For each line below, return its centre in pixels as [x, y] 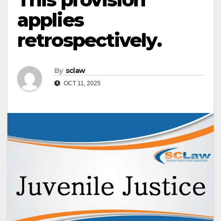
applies [50, 20]
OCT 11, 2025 [81, 84]
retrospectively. [89, 40]
